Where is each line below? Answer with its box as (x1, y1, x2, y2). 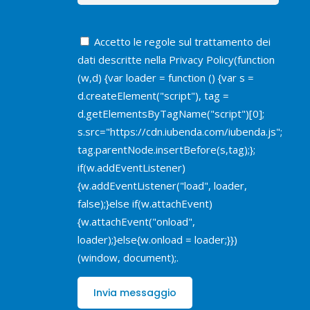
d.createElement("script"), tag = (77, 89, 229, 102)
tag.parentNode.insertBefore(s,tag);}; (77, 143, 255, 156)
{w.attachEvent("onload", (77, 215, 195, 228)
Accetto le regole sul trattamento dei (91, 35, 271, 48)
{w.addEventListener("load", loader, (77, 179, 247, 192)
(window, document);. (77, 250, 179, 264)
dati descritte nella (77, 53, 169, 66)
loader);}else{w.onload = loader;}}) (77, 232, 237, 246)
